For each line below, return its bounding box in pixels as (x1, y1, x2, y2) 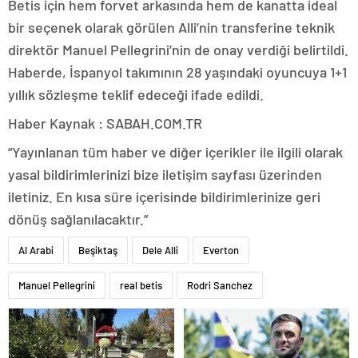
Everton (203, 243, 239, 257)
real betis (120, 278, 162, 292)
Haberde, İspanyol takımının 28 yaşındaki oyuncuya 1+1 (8, 62, 347, 81)
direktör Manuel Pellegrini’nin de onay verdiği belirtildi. (8, 40, 348, 58)
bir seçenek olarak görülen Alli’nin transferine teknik (8, 18, 335, 36)
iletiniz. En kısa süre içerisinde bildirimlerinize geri (8, 187, 320, 205)
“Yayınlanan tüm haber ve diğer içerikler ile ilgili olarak (8, 142, 343, 161)
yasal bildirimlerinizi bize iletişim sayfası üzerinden (8, 165, 322, 183)
